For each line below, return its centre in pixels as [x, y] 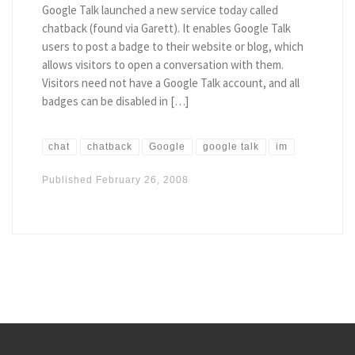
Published [69, 180]
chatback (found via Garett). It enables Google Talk [166, 29]
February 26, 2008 [142, 180]
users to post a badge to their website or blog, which [172, 47]
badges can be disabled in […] [115, 101]
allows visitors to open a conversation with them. [162, 65]
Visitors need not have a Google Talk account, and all [170, 83]
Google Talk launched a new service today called [160, 10]
